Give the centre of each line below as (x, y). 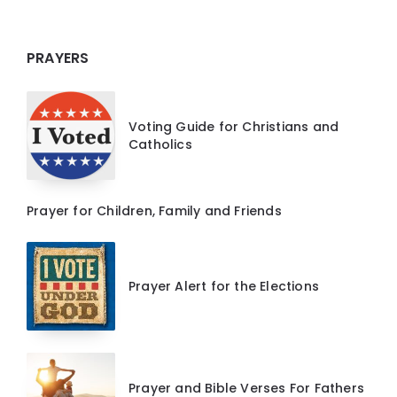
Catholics (160, 145)
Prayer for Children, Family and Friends (154, 211)
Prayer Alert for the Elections (224, 287)
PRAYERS (58, 58)
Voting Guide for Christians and (234, 127)
